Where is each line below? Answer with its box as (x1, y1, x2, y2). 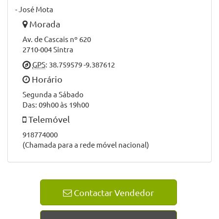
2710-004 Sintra (22, 44, 73, 54)
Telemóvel (26, 114, 70, 124)
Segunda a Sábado (22, 89, 84, 99)
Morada (27, 19, 60, 29)
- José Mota (15, 4, 53, 14)
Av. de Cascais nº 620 (22, 34, 91, 44)
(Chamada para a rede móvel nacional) (22, 140, 149, 149)
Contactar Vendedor (71, 187, 154, 197)
